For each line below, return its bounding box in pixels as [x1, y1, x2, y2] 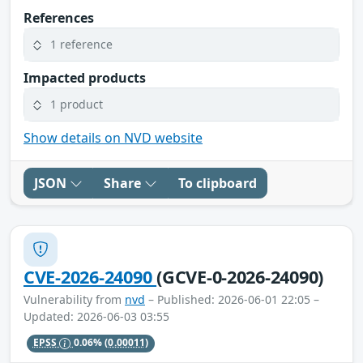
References [23, 8, 94, 27]
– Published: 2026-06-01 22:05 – [145, 291, 319, 307]
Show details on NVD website [23, 128, 203, 147]
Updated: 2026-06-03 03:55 [23, 308, 169, 324]
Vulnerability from [23, 291, 125, 307]
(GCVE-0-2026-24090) [156, 264, 324, 288]
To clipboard [178, 173, 257, 192]
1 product [50, 96, 103, 113]
